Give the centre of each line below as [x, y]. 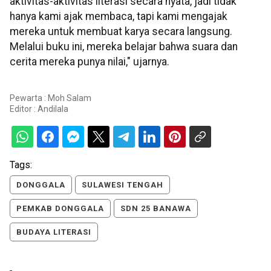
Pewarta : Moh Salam [51, 98]
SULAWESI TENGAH [122, 185]
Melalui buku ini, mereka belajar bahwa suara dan [124, 46]
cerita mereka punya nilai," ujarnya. [90, 61]
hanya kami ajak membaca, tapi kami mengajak [119, 16]
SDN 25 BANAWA [156, 209]
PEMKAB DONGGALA [60, 209]
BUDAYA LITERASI [54, 232]
